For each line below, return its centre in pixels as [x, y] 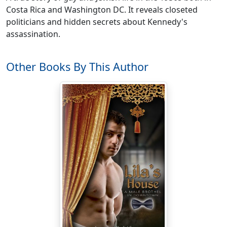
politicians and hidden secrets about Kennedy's [97, 22]
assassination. [33, 34]
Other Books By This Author [77, 66]
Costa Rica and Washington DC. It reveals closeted [102, 9]
